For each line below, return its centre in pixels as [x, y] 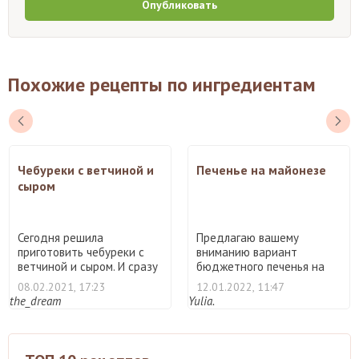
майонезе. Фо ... [239, 280]
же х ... [36, 280]
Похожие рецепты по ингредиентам [162, 84]
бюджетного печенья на [260, 266]
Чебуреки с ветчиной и [86, 169]
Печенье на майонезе [261, 169]
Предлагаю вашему [248, 237]
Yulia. [202, 301]
